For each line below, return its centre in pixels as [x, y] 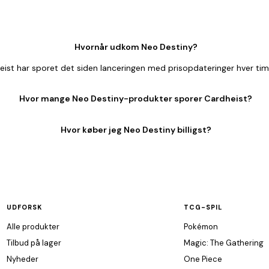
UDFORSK [24, 207]
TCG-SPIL [203, 207]
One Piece [203, 259]
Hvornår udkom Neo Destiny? [136, 47]
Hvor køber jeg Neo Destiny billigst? [136, 130]
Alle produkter [33, 227]
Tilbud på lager [34, 243]
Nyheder [22, 259]
